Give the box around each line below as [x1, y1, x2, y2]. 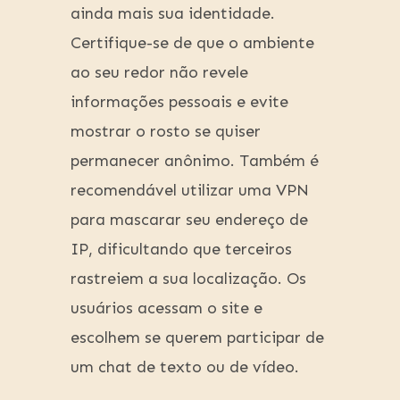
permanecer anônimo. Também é [71, 151, 319, 171]
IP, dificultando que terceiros [71, 239, 292, 260]
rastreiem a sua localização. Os [71, 269, 306, 289]
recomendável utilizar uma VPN [71, 180, 309, 201]
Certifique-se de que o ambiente [71, 33, 314, 54]
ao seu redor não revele [71, 62, 248, 83]
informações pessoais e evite [71, 92, 288, 112]
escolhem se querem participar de [71, 328, 324, 348]
